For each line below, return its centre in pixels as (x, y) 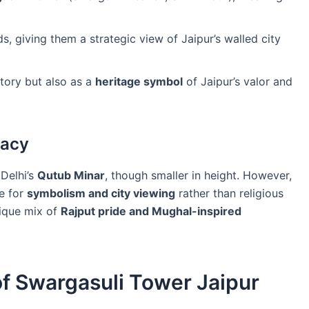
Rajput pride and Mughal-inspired (151, 211)
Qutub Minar (71, 176)
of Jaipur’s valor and (238, 81)
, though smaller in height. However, (198, 176)
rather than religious (229, 193)
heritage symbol (139, 81)
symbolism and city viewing (101, 193)
